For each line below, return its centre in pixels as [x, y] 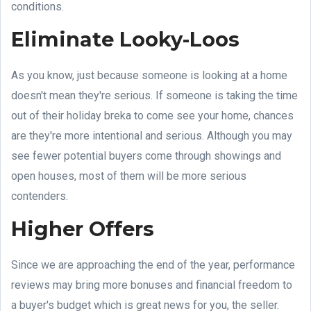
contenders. [41, 196]
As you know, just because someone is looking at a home [149, 75]
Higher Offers [83, 228]
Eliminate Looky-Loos [125, 39]
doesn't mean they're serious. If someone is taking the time [154, 95]
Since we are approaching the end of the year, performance [153, 264]
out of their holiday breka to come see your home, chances [152, 115]
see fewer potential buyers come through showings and [146, 155]
